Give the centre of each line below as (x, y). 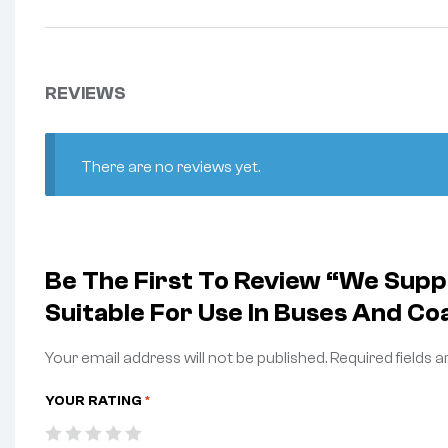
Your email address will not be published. (186, 358)
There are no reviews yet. (170, 166)
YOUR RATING (95, 400)
